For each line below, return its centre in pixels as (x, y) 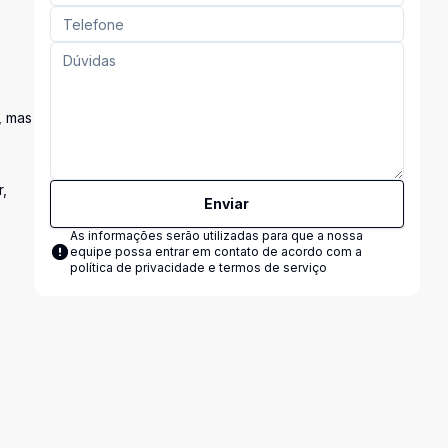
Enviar (227, 203)
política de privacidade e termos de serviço (198, 267)
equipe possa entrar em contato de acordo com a (215, 251)
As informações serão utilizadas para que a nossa (216, 235)
